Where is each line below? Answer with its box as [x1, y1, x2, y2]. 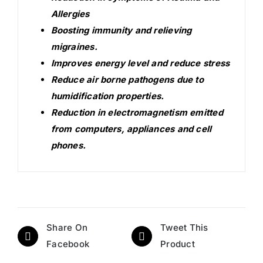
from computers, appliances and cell [50, 123, 212, 134]
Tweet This [160, 222, 208, 234]
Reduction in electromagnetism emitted [50, 106, 223, 118]
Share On [46, 222, 88, 234]
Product [160, 238, 195, 250]
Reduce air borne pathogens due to [50, 73, 204, 85]
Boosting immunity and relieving [50, 24, 192, 36]
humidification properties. [50, 90, 164, 102]
